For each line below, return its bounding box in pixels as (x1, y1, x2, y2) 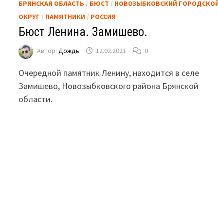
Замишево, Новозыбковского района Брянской (18, 80, 199, 91)
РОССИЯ (91, 12, 116, 21)
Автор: (37, 46, 59, 55)
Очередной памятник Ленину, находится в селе (18, 67, 200, 78)
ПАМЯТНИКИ (45, 12, 86, 21)
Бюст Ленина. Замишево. (18, 24, 148, 39)
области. (18, 93, 53, 105)
